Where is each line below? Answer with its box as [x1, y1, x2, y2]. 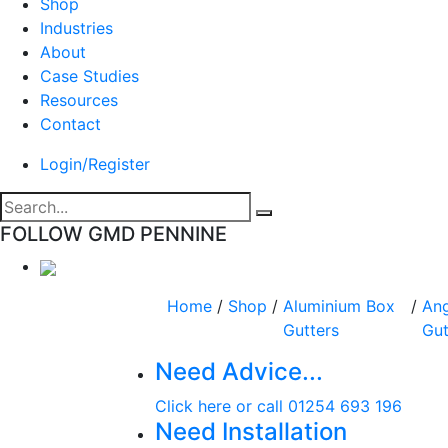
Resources [40, 90, 118, 110]
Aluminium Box [283, 296, 395, 316]
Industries [40, 18, 113, 38]
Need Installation [154, 417, 347, 446]
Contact [40, 114, 101, 134]
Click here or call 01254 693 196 [154, 396, 402, 416]
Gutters [283, 320, 339, 340]
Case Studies [40, 66, 139, 86]
